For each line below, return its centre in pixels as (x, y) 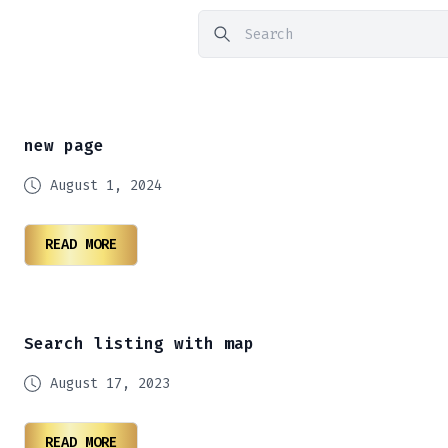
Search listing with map (139, 343)
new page (64, 145)
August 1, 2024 (106, 185)
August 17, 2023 (110, 383)
